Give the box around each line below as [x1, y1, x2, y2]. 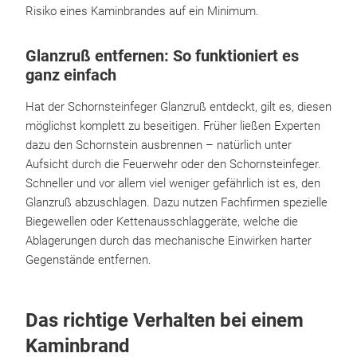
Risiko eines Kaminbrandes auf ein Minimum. [25, 4, 259, 18]
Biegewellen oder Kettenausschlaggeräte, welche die [25, 214, 298, 229]
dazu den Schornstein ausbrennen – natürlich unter [25, 138, 292, 152]
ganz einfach [25, 65, 116, 84]
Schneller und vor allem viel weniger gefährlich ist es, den [25, 176, 320, 190]
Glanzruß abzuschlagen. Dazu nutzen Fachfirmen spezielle [25, 195, 328, 210]
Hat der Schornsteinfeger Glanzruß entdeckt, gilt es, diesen [25, 100, 331, 114]
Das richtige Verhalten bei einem [25, 309, 304, 331]
